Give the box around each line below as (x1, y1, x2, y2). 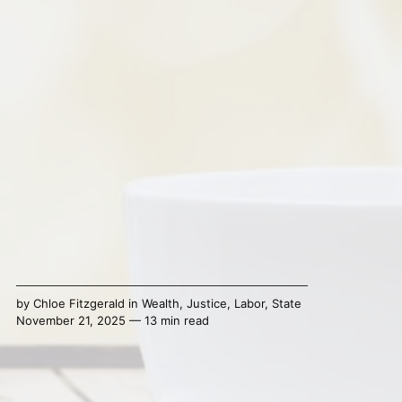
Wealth (141, 296, 179, 311)
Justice (186, 296, 227, 311)
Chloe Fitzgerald (32, 296, 125, 311)
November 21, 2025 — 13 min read (15, 313, 209, 328)
